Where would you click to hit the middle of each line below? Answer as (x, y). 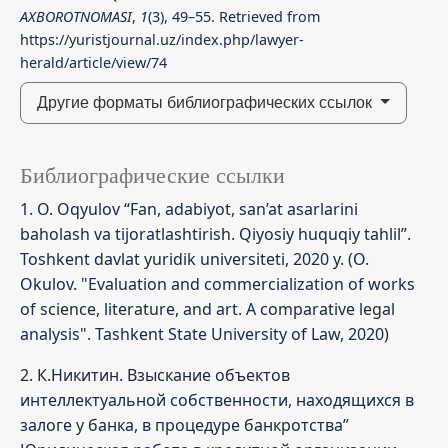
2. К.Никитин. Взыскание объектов (155, 374)
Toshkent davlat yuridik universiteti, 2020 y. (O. (194, 258)
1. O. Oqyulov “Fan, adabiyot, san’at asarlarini (189, 208)
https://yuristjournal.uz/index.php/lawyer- (162, 39)
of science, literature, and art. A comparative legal (207, 308)
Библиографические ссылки (152, 175)
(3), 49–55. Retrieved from (234, 16)
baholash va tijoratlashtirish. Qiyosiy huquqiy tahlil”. (215, 233)
